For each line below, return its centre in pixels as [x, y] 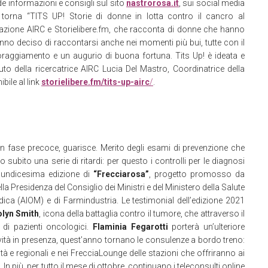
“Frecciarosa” [121, 174]
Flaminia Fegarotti [130, 227]
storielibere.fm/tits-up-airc [95, 82]
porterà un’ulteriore [206, 227]
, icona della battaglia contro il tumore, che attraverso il [142, 214]
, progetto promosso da [197, 174]
